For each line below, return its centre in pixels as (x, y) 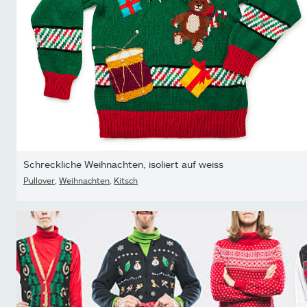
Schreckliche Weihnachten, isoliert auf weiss (123, 164)
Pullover (39, 180)
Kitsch (126, 180)
